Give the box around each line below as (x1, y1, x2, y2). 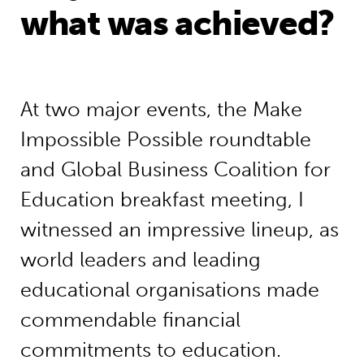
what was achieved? (19, 2, 335, 45)
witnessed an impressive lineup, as (19, 218, 339, 242)
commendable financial (19, 308, 240, 332)
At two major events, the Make (19, 97, 302, 122)
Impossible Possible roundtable (19, 128, 311, 152)
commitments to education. (19, 338, 287, 362)
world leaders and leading (19, 248, 261, 272)
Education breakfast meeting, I (19, 188, 304, 212)
